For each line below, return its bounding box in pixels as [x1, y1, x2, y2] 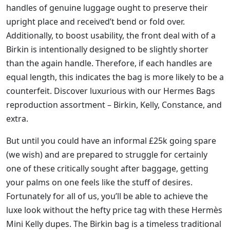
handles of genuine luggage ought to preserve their [6, 2, 208, 14]
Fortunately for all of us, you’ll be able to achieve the [6, 190, 208, 202]
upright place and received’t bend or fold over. [6, 16, 185, 28]
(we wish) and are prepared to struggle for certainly [6, 149, 207, 161]
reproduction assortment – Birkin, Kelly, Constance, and [6, 99, 222, 111]
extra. [6, 113, 28, 125]
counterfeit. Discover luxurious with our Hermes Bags [6, 85, 215, 97]
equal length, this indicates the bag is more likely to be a [6, 71, 224, 83]
